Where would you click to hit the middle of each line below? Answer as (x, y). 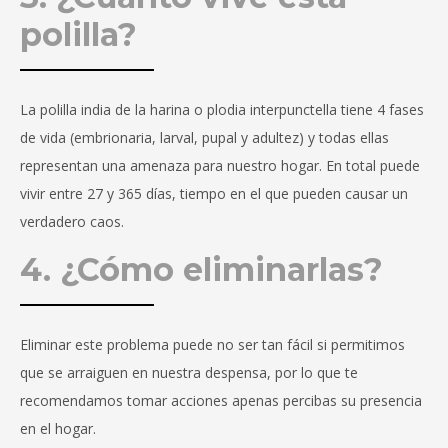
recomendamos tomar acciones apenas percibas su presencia (221, 401)
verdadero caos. (72, 222)
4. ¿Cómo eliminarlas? (201, 270)
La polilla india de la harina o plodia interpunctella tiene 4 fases (222, 110)
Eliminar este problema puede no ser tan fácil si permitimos (212, 345)
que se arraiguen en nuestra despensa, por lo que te (189, 373)
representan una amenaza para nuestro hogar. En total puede (220, 166)
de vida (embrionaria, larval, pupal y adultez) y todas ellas (204, 138)
